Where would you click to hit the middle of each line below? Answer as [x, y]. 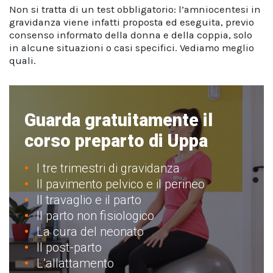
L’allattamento [75, 263]
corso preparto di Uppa [116, 141]
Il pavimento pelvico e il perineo [121, 184]
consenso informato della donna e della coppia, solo [131, 35]
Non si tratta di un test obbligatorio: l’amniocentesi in [135, 9]
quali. [23, 61]
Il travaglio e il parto [89, 200]
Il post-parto [69, 247]
